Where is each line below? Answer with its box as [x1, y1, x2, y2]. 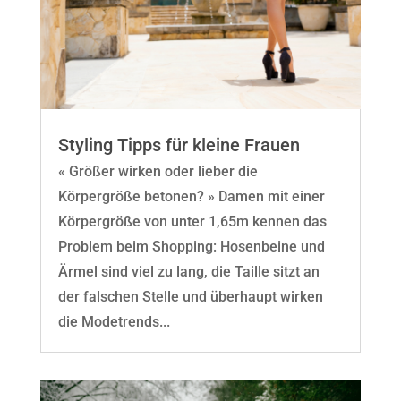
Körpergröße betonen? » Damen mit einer [57, 187, 325, 205]
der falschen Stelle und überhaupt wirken [57, 287, 323, 305]
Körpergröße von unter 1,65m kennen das [57, 212, 327, 230]
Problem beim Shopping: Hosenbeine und [57, 237, 325, 255]
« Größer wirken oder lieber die [57, 162, 258, 180]
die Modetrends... [57, 312, 170, 330]
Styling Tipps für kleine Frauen [57, 133, 300, 156]
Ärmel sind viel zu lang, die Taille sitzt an [57, 262, 320, 280]
